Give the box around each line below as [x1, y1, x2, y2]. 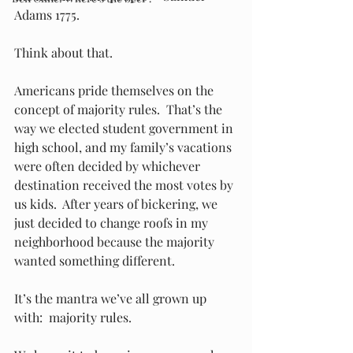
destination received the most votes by [14, 176, 236, 193]
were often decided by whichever [14, 158, 203, 174]
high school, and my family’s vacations [14, 139, 235, 155]
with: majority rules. [14, 309, 135, 325]
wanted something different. [14, 252, 181, 269]
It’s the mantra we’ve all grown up [14, 290, 210, 307]
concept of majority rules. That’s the [14, 101, 225, 117]
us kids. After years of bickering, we [14, 195, 221, 212]
